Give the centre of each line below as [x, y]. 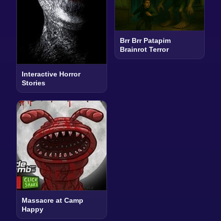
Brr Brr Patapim [145, 41]
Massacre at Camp [52, 200]
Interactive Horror [51, 74]
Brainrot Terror [144, 50]
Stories [33, 83]
